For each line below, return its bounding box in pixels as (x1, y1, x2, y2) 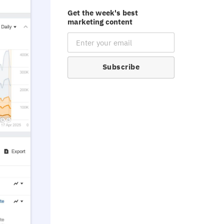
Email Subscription (66, 33, 145, 44)
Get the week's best (67, 8, 138, 17)
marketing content (67, 17, 132, 26)
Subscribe (102, 62, 140, 71)
